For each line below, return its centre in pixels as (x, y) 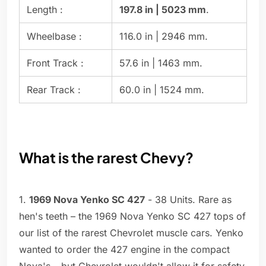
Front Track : (55, 63)
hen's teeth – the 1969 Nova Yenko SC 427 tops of (132, 216)
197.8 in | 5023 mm (163, 10)
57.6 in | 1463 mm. (161, 63)
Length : (45, 10)
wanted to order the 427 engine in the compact (124, 250)
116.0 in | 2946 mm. (164, 37)
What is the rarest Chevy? (106, 158)
